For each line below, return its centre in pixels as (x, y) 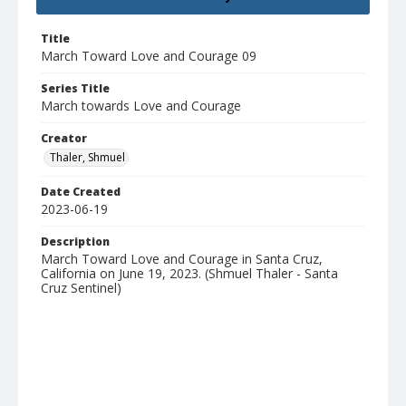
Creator (64, 139)
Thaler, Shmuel (87, 158)
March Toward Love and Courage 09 (149, 56)
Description (75, 242)
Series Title (75, 89)
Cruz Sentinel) (81, 288)
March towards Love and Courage (141, 106)
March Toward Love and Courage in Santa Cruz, (182, 259)
